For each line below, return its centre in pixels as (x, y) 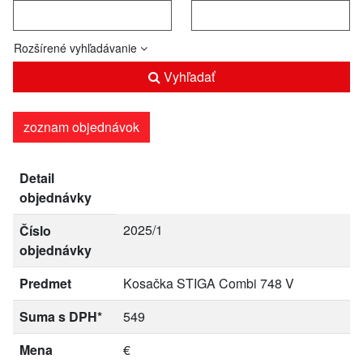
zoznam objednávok (81, 127)
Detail (37, 178)
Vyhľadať (188, 77)
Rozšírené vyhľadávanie (77, 48)
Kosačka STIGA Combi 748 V (209, 283)
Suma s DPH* (61, 316)
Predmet (45, 283)
